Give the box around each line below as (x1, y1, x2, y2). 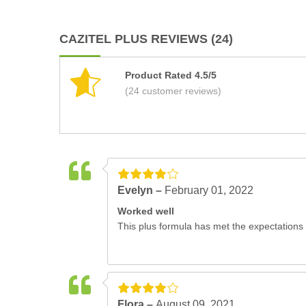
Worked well (117, 206, 174, 217)
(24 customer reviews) (125, 85, 221, 96)
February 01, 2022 (165, 184, 253, 196)
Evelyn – (117, 184, 165, 196)
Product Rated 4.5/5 (125, 70, 217, 81)
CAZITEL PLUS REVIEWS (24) (59, 32, 233, 46)
